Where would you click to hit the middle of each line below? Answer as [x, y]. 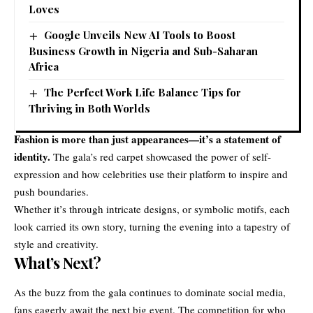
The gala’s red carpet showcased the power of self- [161, 156]
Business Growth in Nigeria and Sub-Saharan [143, 51]
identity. [32, 156]
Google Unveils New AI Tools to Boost [140, 35]
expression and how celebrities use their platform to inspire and [151, 174]
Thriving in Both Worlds [89, 108]
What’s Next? [58, 262]
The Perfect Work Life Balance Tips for [143, 92]
